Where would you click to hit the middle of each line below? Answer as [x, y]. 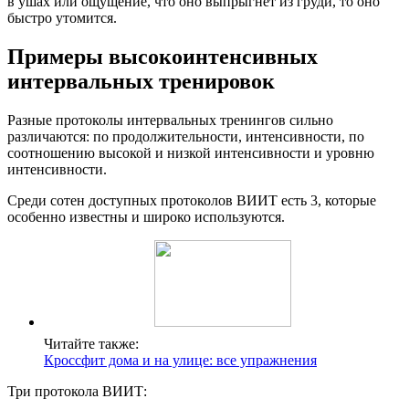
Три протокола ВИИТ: [77, 391]
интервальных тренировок [141, 81]
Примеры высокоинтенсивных [163, 56]
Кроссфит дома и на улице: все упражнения [180, 360]
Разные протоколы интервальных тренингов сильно [170, 120]
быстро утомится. [62, 17]
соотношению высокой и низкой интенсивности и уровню [191, 152]
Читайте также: [91, 343]
